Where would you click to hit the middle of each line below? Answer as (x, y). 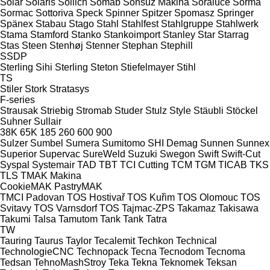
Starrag (233, 34)
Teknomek (182, 262)
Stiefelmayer (147, 67)
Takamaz (196, 208)
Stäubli (209, 110)
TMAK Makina (51, 175)
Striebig (57, 110)
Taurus (49, 240)
